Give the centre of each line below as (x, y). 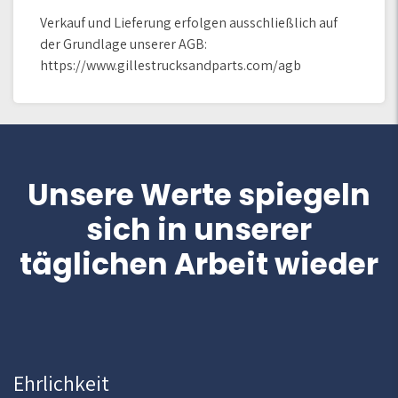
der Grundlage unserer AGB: (123, 44)
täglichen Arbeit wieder (199, 264)
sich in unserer (199, 230)
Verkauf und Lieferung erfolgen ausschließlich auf (189, 23)
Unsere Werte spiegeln (199, 195)
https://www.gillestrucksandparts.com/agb (171, 65)
